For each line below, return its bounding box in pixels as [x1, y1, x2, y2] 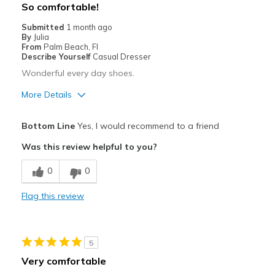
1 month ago [66, 22, 112, 33]
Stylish [24, 177, 49, 187]
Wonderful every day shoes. [21, 68, 134, 79]
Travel [24, 245, 47, 255]
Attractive [24, 130, 61, 141]
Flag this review [21, 190, 84, 202]
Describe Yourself [21, 52, 93, 62]
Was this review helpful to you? [21, 141, 157, 153]
